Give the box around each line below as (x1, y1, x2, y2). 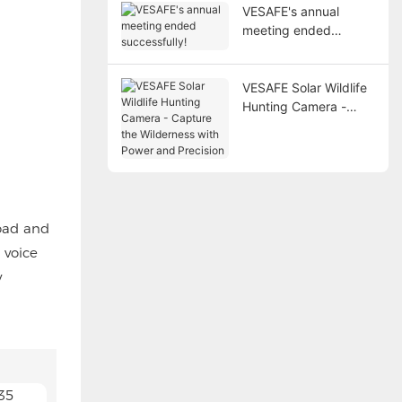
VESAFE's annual (241, 3, 339, 19)
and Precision (241, 154, 321, 170)
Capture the (241, 117, 312, 133)
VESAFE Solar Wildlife (241, 79, 367, 95)
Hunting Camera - (241, 98, 346, 114)
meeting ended (241, 22, 331, 38)
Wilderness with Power (241, 135, 374, 152)
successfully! (241, 40, 318, 57)
